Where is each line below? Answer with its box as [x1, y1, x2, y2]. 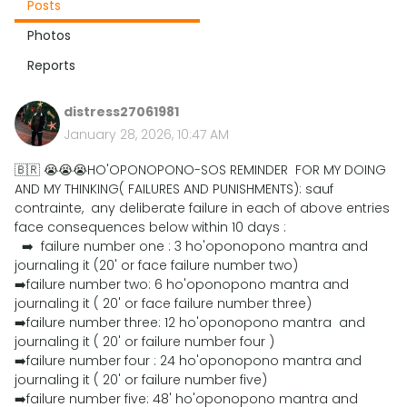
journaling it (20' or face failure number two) [15, 256, 298, 274]
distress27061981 [64, 103, 179, 121]
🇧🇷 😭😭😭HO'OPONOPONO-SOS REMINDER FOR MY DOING [15, 161, 386, 179]
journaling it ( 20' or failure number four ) [15, 333, 274, 351]
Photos [27, 26, 71, 45]
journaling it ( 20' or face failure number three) [15, 294, 312, 313]
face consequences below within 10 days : [15, 218, 293, 236]
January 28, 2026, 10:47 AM [64, 125, 229, 144]
